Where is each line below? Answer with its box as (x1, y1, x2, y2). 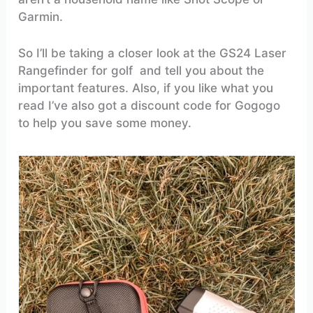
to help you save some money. (18, 116, 192, 131)
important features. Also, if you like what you (18, 81, 274, 96)
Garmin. (18, 10, 64, 24)
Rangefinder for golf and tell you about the (18, 64, 265, 78)
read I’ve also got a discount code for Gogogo (18, 99, 281, 113)
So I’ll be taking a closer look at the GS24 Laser (18, 46, 287, 61)
